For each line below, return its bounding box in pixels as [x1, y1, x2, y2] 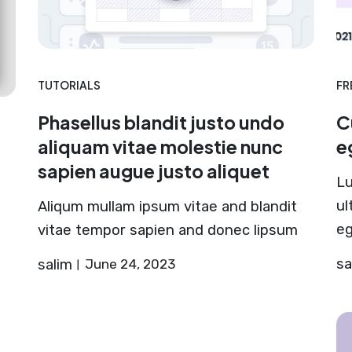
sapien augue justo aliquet [37, 159, 269, 182]
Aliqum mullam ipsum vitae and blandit [37, 197, 297, 215]
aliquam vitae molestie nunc [37, 134, 283, 158]
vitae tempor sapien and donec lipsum [37, 221, 298, 239]
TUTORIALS [37, 78, 101, 92]
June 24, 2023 [84, 255, 175, 272]
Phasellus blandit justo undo [37, 110, 284, 134]
